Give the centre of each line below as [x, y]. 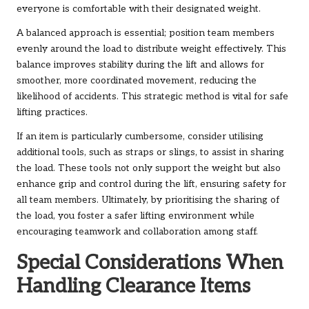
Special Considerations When [150, 262]
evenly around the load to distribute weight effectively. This [151, 49]
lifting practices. [52, 112]
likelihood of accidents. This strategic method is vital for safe [152, 96]
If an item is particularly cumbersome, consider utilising [140, 136]
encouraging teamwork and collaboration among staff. [137, 231]
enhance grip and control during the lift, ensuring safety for [151, 184]
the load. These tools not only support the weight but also [149, 168]
